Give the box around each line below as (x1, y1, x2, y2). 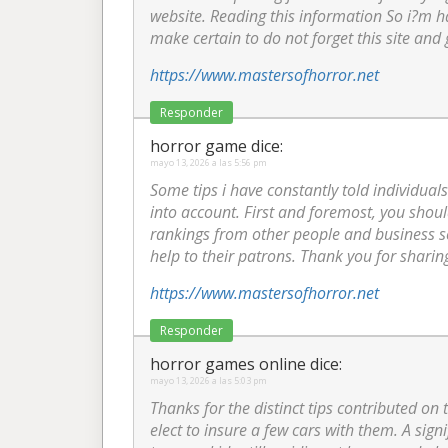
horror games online (150, 353, 306, 375)
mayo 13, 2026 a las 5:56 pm (150, 156, 267, 169)
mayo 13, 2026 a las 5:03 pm (150, 374, 267, 387)
